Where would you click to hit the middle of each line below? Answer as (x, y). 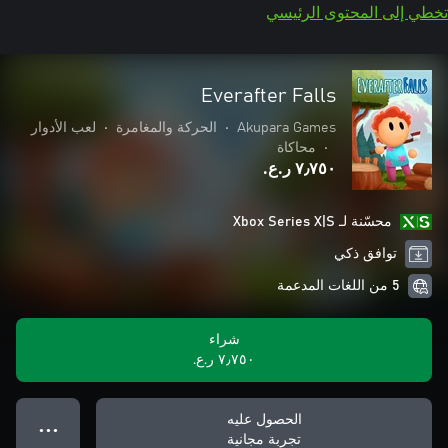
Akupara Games (286, 128)
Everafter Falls (268, 96)
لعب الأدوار (63, 128)
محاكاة (296, 148)
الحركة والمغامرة (166, 128)
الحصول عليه (264, 420)
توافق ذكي (365, 254)
